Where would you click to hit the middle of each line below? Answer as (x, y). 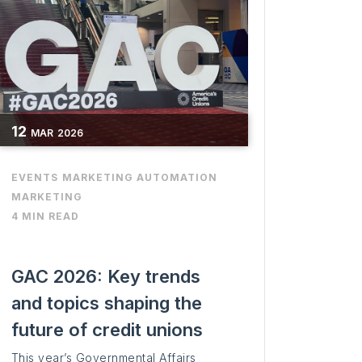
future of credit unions (107, 330)
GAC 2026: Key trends (105, 277)
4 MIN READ (45, 217)
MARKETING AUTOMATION (139, 178)
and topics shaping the (106, 303)
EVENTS (34, 178)
